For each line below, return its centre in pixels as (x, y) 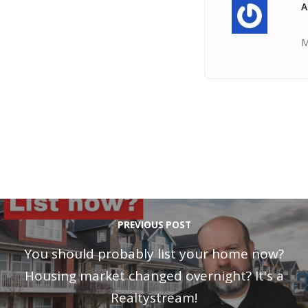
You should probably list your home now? (154, 254)
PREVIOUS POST (154, 225)
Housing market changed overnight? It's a (154, 276)
